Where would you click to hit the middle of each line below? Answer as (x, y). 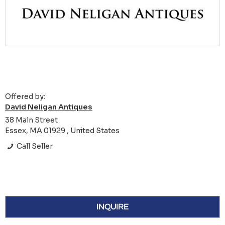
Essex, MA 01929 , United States (62, 130)
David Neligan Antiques (49, 107)
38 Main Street (31, 120)
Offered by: (25, 96)
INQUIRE (113, 207)
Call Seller (34, 146)
